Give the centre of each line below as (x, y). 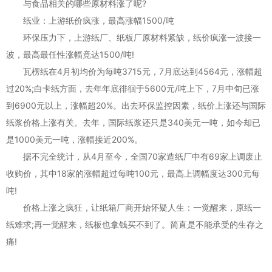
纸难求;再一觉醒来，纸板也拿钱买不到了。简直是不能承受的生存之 (135, 224)
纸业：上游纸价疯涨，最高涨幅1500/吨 (90, 20)
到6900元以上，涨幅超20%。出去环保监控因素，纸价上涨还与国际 (136, 105)
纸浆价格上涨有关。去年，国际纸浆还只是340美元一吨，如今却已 (133, 122)
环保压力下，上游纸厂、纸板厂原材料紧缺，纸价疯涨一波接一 (134, 37)
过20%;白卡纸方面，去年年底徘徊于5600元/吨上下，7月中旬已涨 (133, 88)
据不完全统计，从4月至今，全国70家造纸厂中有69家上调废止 (134, 156)
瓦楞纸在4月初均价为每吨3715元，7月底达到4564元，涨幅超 (134, 71)
